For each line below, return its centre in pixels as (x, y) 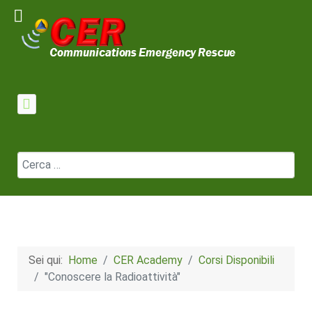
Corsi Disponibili (236, 260)
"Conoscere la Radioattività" (112, 277)
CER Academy (148, 260)
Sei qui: (48, 260)
